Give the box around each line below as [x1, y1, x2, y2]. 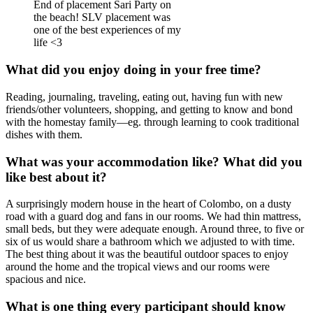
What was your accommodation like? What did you [6, 154, 303, 169]
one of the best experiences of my [34, 24, 181, 36]
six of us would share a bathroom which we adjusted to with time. [6, 235, 295, 248]
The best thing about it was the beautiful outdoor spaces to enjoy [6, 248, 289, 261]
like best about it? [6, 169, 107, 184]
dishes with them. [6, 128, 82, 140]
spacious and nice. [6, 273, 86, 286]
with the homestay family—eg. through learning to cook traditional [6, 115, 299, 128]
